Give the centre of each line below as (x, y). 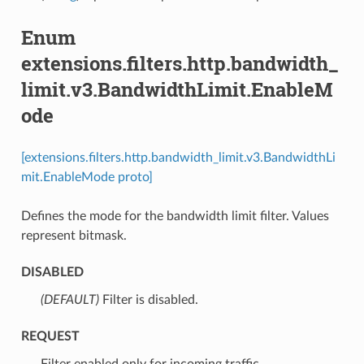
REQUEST (50, 336)
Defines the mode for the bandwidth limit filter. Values (175, 216)
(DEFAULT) (69, 299)
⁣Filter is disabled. (148, 299)
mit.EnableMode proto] (87, 177)
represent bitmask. (74, 235)
